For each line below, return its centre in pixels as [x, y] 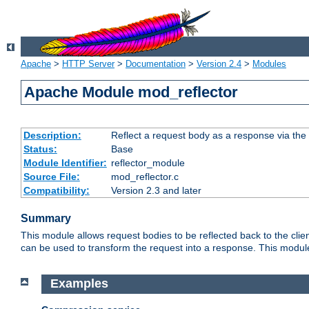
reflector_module [148, 163]
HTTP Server [88, 64]
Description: [52, 136]
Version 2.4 [219, 64]
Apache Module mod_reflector [131, 92]
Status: [40, 149]
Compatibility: [56, 191]
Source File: [51, 177]
